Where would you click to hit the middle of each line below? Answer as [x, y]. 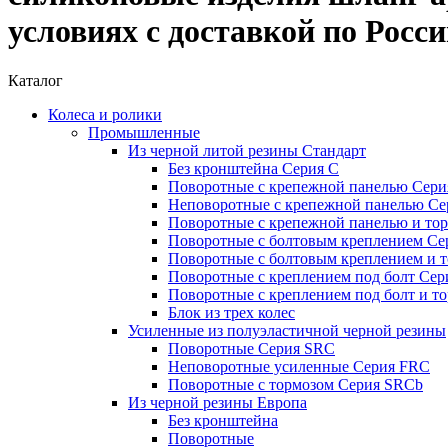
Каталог [35, 80]
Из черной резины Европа [217, 402]
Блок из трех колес [231, 312]
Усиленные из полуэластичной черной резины [287, 330]
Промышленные [144, 132]
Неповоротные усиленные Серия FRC [299, 366]
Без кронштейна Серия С [253, 168]
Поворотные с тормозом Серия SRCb [295, 384]
